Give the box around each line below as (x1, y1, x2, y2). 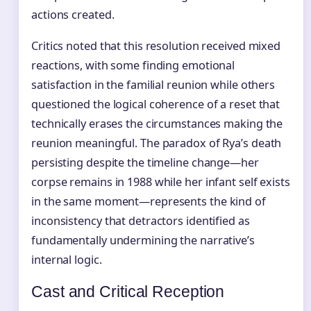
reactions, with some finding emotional (31, 57, 235, 73)
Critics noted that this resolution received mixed (31, 37, 281, 53)
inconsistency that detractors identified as (31, 212, 250, 228)
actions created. (31, 6, 115, 22)
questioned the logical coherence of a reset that (31, 96, 280, 112)
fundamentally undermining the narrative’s (31, 232, 255, 248)
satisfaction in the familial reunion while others (31, 76, 276, 92)
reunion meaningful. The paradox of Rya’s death (31, 135, 282, 151)
